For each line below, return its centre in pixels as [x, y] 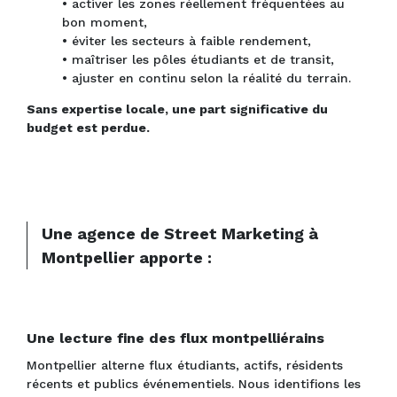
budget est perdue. [88, 128]
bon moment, [105, 23]
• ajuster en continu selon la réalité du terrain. [206, 78]
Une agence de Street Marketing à [180, 234]
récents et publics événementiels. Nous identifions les [194, 384]
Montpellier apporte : [127, 258]
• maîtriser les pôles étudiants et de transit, [198, 60]
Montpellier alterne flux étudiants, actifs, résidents [185, 366]
